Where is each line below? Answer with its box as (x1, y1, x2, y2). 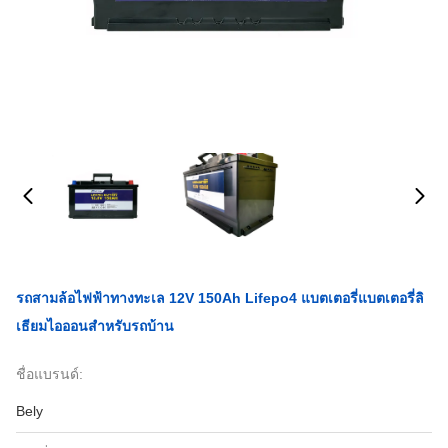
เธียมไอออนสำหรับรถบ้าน (16, 318, 174, 334)
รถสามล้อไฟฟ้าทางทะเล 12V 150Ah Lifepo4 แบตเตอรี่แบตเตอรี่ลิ (16, 290, 424, 306)
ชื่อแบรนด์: (16, 366, 83, 382)
